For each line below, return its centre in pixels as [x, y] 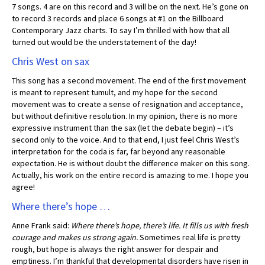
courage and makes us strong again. [76, 237]
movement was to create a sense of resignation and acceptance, [127, 104]
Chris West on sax [51, 61]
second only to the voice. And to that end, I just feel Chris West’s [126, 140]
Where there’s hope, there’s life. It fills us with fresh [160, 225]
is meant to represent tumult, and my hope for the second [115, 92]
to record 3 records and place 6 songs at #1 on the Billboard [118, 18]
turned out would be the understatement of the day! [104, 42]
